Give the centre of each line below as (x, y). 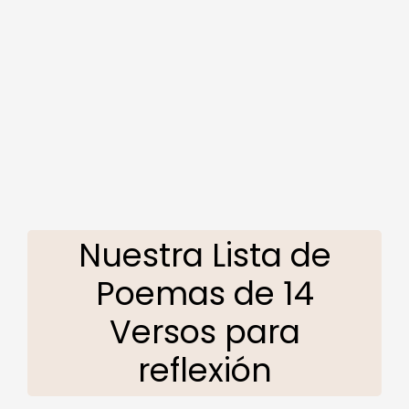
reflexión (204, 370)
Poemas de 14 (204, 293)
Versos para (204, 331)
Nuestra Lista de (204, 255)
